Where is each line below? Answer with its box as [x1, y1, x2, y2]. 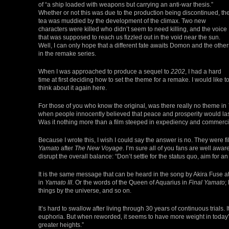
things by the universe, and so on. [38, 187, 131, 194]
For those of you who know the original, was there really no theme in [38, 102, 228, 109]
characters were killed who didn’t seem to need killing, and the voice [38, 25, 227, 32]
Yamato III [45, 178, 72, 186]
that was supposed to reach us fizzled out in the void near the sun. [38, 33, 220, 40]
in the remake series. [38, 50, 96, 57]
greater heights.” [38, 221, 84, 228]
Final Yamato [189, 178, 225, 186]
